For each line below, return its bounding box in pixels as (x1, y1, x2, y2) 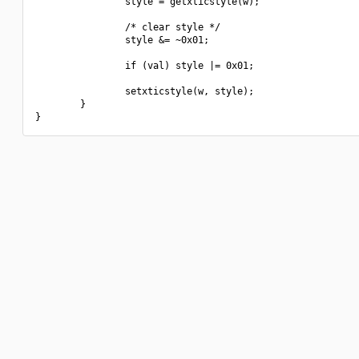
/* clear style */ (35, 22, 220, 33)
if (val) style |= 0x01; (35, 60, 254, 71)
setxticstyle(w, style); (35, 86, 254, 97)
